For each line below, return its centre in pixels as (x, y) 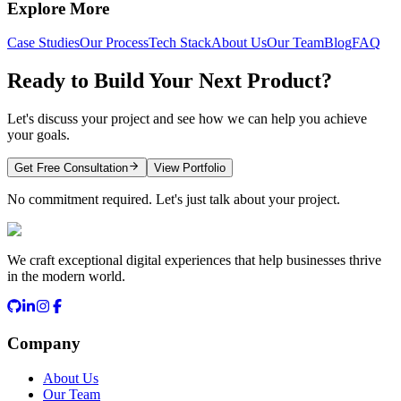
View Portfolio (190, 168)
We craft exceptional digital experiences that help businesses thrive (194, 260)
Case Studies (43, 43)
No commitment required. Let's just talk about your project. (174, 200)
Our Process (114, 43)
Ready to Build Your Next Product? (170, 81)
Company (44, 344)
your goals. (38, 135)
